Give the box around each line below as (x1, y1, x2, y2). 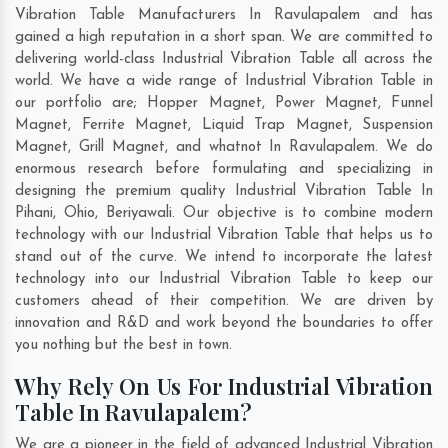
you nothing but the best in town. (15, 338, 237, 354)
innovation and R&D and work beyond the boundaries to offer (15, 316, 433, 332)
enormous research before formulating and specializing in (15, 162, 433, 178)
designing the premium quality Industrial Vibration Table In (15, 184, 433, 200)
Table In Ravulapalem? (15, 397, 252, 428)
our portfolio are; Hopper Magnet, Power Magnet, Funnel (15, 96, 433, 112)
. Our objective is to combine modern (172, 206, 433, 222)
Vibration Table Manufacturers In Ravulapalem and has (15, 8, 433, 24)
